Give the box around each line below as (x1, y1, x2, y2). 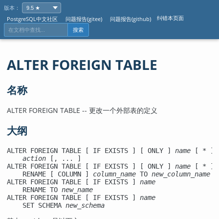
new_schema (66, 201, 105, 209)
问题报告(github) (110, 15, 151, 22)
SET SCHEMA (7, 201, 66, 209)
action (22, 154, 46, 162)
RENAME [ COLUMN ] (7, 170, 93, 178)
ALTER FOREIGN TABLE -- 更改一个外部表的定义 (7, 105, 157, 115)
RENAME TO (7, 185, 62, 194)
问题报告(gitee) (66, 15, 102, 22)
